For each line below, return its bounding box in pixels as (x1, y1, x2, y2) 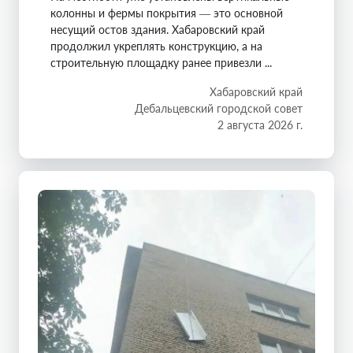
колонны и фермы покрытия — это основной (50, 6, 283, 20)
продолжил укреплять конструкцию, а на (50, 39, 262, 54)
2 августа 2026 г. (217, 118, 303, 132)
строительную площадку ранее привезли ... (50, 56, 272, 70)
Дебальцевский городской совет (135, 102, 303, 116)
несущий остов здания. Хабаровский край (50, 23, 265, 37)
